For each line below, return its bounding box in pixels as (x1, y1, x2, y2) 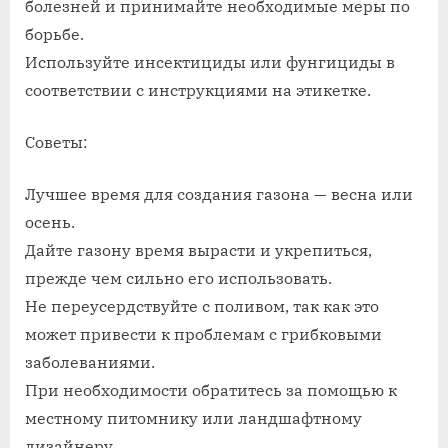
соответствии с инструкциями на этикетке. (25, 80, 371, 101)
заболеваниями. (25, 352, 155, 373)
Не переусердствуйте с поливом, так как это (25, 296, 379, 317)
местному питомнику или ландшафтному (25, 408, 362, 429)
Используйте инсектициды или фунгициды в (25, 52, 395, 73)
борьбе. (25, 24, 84, 45)
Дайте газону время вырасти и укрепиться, (25, 240, 372, 261)
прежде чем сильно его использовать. (25, 268, 332, 289)
